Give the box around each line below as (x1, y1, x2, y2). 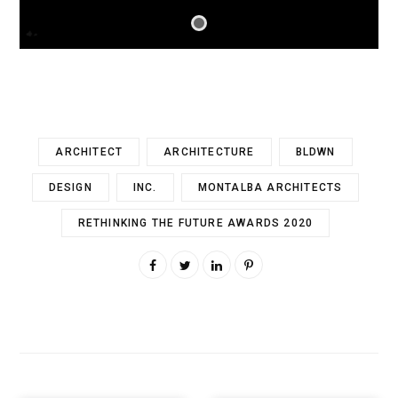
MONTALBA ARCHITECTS (197, 181, 343, 195)
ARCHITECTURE (163, 146, 255, 159)
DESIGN (48, 181, 92, 195)
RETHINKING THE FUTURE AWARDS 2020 (77, 217, 314, 230)
